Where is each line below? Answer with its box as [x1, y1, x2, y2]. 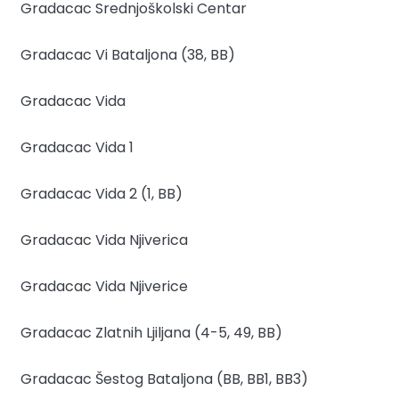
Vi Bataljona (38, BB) [95, 44, 235, 65]
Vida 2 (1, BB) [95, 183, 183, 204]
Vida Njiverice [95, 275, 188, 297]
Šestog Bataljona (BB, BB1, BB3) [95, 368, 308, 389]
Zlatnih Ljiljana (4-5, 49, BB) [95, 322, 282, 343]
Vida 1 [95, 136, 134, 158]
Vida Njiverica [95, 229, 188, 250]
